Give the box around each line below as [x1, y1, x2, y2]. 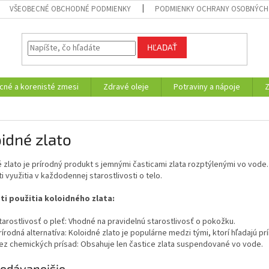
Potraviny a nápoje [174, 81, 240, 93]
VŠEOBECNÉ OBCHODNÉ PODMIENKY [10, 4, 131, 14]
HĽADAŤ [147, 42, 178, 53]
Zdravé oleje [103, 81, 149, 93]
